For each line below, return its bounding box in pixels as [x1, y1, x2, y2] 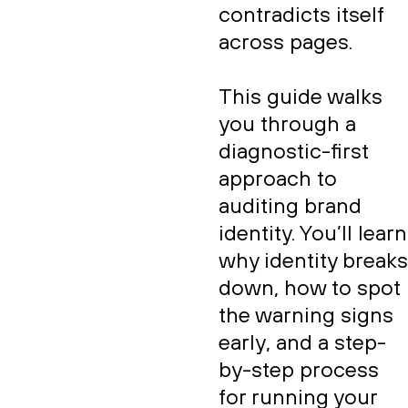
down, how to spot [219, 275, 401, 302]
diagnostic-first [219, 138, 369, 166]
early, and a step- [219, 330, 386, 357]
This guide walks [219, 84, 382, 111]
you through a [219, 111, 356, 138]
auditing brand [219, 193, 362, 220]
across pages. [219, 29, 352, 56]
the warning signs [219, 302, 393, 330]
